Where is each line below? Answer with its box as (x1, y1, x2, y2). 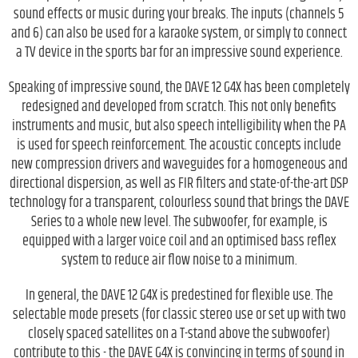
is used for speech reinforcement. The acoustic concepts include (17, 133, 341, 157)
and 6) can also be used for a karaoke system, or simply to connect (11, 22, 347, 45)
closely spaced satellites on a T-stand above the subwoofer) (28, 322, 330, 345)
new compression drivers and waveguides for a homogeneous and (10, 153, 348, 176)
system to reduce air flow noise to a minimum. (61, 249, 297, 272)
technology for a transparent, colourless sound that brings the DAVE (9, 191, 349, 214)
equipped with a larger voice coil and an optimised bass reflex (22, 229, 336, 253)
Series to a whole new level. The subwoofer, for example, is (30, 210, 328, 233)
